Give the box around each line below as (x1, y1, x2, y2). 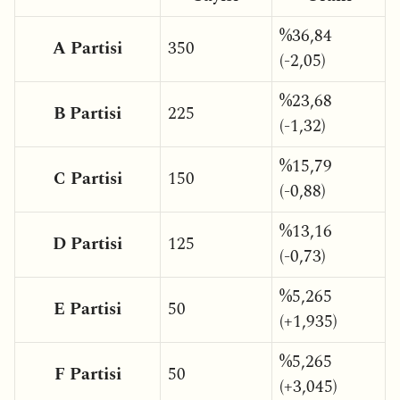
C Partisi (53, 165, 122, 192)
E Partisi (54, 296, 121, 322)
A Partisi (53, 35, 122, 62)
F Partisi (54, 361, 121, 387)
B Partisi (54, 100, 121, 127)
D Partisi (53, 230, 122, 257)
